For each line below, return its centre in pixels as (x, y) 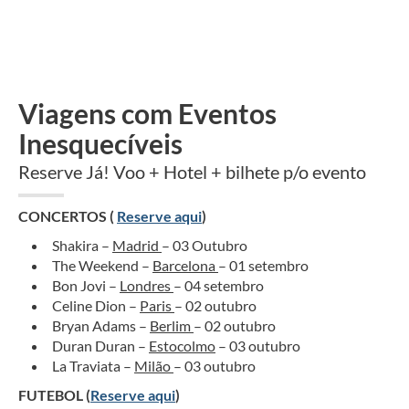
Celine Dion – (96, 306)
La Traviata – (93, 366)
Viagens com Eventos (147, 114)
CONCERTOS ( (68, 216)
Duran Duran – (100, 346)
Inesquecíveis (100, 144)
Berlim (172, 326)
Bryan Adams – (101, 326)
